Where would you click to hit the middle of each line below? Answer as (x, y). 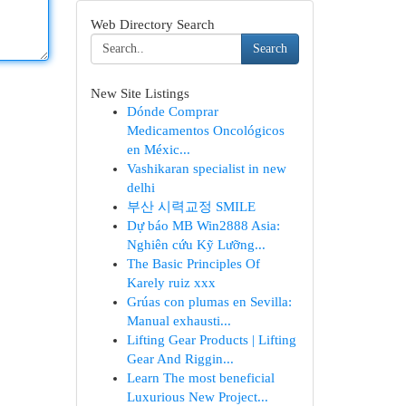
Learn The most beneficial (200, 378)
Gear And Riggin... (180, 359)
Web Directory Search (152, 24)
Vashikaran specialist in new (206, 169)
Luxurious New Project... (197, 397)
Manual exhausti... (179, 321)
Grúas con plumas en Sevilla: (209, 302)
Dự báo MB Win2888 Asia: (203, 226)
